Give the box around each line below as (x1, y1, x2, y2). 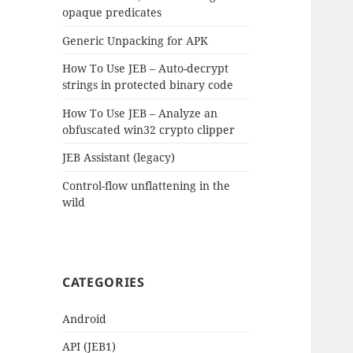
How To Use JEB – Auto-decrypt (62, 61, 229, 76)
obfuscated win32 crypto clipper (62, 121, 236, 137)
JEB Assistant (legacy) (62, 150, 176, 165)
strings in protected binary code (62, 77, 234, 93)
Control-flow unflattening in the (62, 177, 231, 193)
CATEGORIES (62, 273, 145, 291)
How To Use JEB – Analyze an (62, 105, 218, 121)
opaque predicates (62, 5, 162, 20)
